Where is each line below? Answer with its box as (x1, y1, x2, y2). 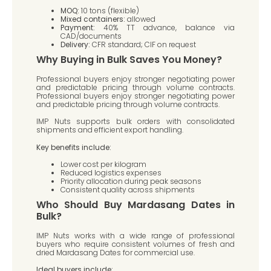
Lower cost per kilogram (60, 158, 146, 169)
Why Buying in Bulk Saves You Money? (36, 52, 222, 67)
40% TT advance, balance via (95, 22, 235, 33)
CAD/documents (60, 30, 122, 41)
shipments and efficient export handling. (36, 125, 183, 135)
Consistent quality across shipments (60, 184, 195, 195)
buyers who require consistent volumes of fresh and (36, 238, 235, 249)
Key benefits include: (36, 142, 111, 152)
